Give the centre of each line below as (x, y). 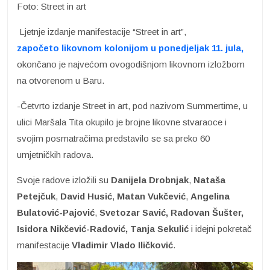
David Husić (86, 196)
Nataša (209, 180)
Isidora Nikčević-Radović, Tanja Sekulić (104, 229)
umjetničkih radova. (55, 155)
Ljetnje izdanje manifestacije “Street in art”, (103, 32)
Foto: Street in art (52, 7)
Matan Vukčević (151, 196)
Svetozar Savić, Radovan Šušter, (171, 213)
